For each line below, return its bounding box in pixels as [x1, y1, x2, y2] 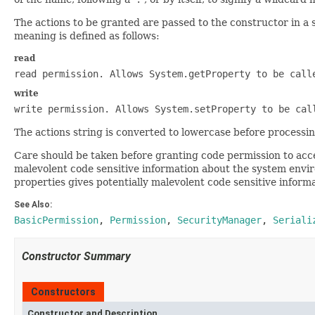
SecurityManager [177, 214, 262, 226]
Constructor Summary [22, 250, 131, 263]
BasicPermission [14, 214, 98, 226]
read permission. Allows [14, 68, 149, 79]
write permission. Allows [14, 103, 155, 115]
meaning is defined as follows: [14, 30, 160, 41]
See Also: [14, 200, 52, 210]
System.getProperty [149, 68, 250, 79]
